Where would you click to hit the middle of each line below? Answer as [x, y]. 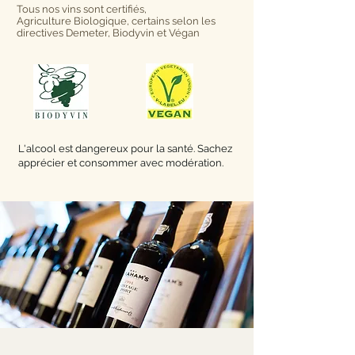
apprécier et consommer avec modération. [121, 163]
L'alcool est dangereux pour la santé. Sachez [125, 149]
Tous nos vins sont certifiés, [82, 9]
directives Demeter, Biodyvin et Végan [108, 33]
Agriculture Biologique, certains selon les [116, 21]
